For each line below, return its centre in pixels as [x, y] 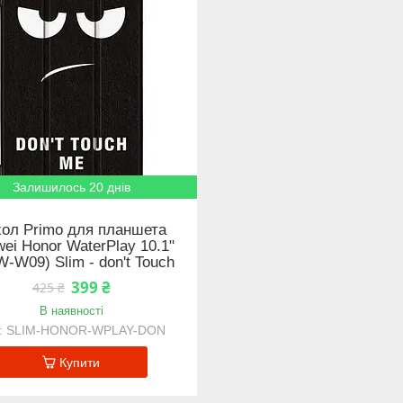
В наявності [71, 311]
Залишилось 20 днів [71, 187]
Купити [80, 363]
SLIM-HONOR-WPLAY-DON [85, 331]
